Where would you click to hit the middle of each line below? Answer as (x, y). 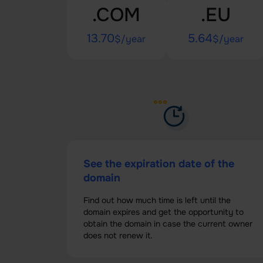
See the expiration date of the (159, 164)
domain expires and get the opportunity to (163, 212)
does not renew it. (118, 235)
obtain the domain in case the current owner (168, 224)
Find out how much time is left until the (157, 200)
